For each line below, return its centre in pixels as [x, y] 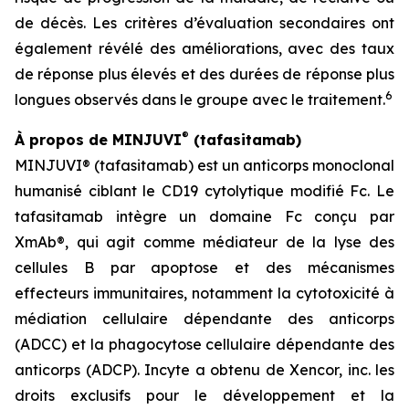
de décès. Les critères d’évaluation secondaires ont [204, 23]
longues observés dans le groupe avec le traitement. [200, 100]
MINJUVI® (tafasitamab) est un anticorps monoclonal [204, 165]
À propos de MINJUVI [98, 140]
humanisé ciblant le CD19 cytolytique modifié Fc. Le [204, 191]
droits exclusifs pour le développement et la [204, 395]
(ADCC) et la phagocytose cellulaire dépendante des [204, 344]
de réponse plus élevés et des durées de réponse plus [204, 74]
